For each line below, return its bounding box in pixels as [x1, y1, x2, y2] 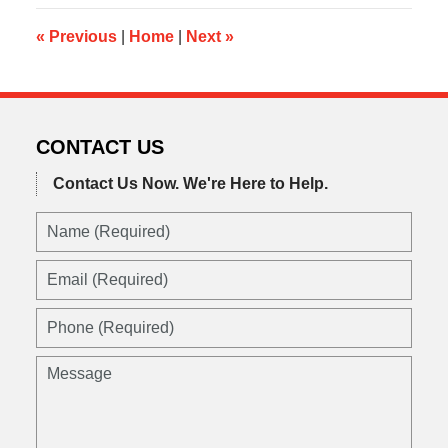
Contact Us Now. [52, 174, 179, 192]
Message [34, 357, 100, 375]
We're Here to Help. [182, 174, 328, 192]
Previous [44, 27, 117, 45]
